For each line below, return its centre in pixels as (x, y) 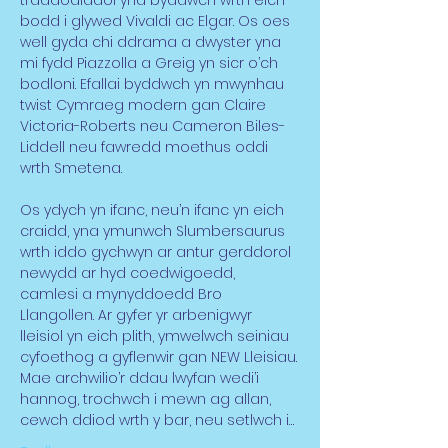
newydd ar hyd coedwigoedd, (129, 273)
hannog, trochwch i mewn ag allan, (147, 399)
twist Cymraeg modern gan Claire (145, 105)
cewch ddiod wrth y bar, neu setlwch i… (157, 420)
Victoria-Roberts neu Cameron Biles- (152, 126)
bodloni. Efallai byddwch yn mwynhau (154, 84)
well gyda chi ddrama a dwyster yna (152, 42)
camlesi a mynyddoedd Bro (123, 294)
